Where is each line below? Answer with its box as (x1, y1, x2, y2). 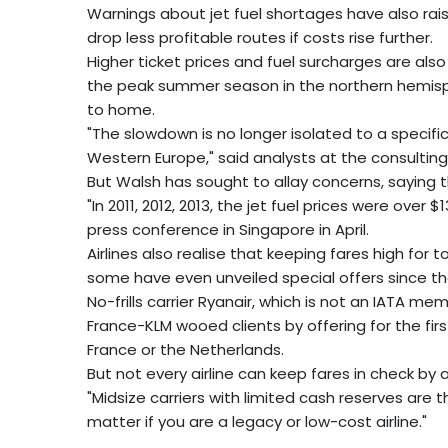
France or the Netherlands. (87, 339, 284, 361)
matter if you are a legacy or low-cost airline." (87, 411, 427, 433)
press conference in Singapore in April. (87, 219, 369, 241)
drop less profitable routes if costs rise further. (87, 27, 433, 49)
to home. (87, 99, 155, 121)
